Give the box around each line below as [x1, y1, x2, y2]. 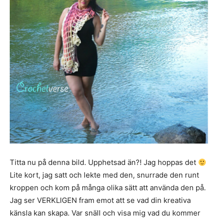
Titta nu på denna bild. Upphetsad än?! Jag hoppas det [10, 158, 198, 167]
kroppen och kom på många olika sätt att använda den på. [10, 183, 206, 193]
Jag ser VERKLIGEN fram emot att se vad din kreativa [10, 196, 191, 205]
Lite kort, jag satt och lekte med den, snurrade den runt [10, 170, 199, 180]
